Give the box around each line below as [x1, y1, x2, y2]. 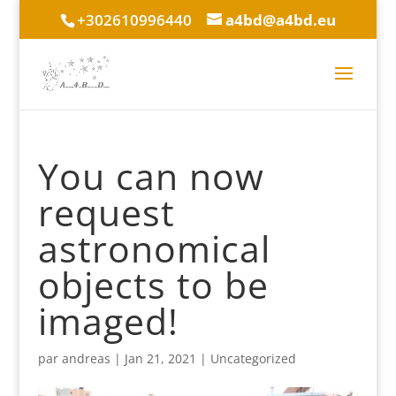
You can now [37, 151, 264, 201]
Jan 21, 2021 [124, 350, 196, 367]
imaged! [37, 296, 179, 346]
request [37, 187, 175, 237]
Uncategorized [209, 350, 296, 367]
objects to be [37, 260, 269, 309]
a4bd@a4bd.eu [225, 9, 336, 30]
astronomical [37, 224, 270, 273]
